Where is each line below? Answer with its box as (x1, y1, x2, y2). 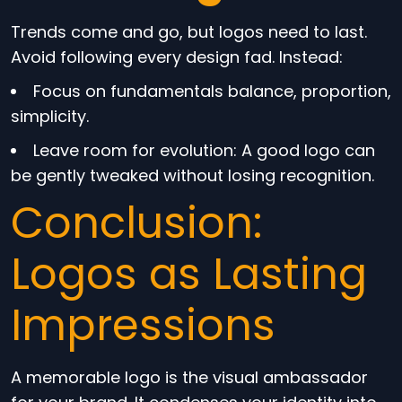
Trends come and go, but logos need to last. (11, 21, 367, 43)
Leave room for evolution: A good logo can (33, 139, 375, 162)
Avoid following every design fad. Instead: (11, 46, 343, 68)
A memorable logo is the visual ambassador (11, 366, 368, 389)
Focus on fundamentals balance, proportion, (33, 80, 391, 102)
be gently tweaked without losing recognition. (11, 164, 374, 187)
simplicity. (11, 105, 89, 127)
